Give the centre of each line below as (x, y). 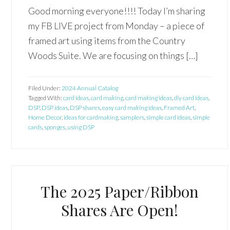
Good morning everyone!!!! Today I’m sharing (117, 11)
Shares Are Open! (119, 210)
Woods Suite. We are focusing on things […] (113, 55)
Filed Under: (45, 88)
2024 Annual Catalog (90, 88)
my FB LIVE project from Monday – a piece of (117, 26)
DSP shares (85, 108)
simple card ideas (169, 117)
